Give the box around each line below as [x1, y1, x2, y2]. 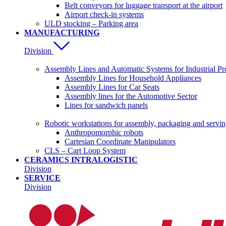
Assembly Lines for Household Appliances [65, 74, 201, 82]
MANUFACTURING [24, 28, 99, 37]
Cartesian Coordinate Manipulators [65, 137, 176, 146]
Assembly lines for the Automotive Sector [65, 92, 197, 100]
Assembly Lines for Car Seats [65, 83, 159, 91]
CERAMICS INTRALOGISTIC [24, 155, 138, 164]
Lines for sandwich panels [65, 101, 148, 109]
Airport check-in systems [65, 10, 144, 19]
